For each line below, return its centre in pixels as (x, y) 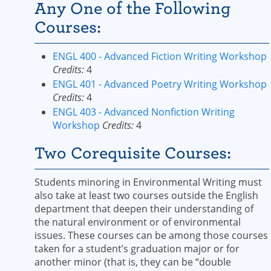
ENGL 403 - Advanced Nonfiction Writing (144, 112)
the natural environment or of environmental (138, 222)
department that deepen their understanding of (144, 209)
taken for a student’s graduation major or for (137, 249)
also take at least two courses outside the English (146, 195)
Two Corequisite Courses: (133, 153)
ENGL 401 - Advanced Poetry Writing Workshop (160, 84)
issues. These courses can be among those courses (151, 235)
